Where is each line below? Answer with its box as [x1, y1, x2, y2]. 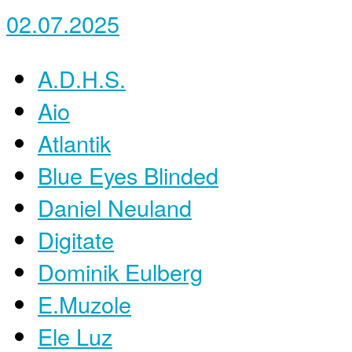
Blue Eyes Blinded [38, 158, 218, 191]
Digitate [38, 222, 114, 255]
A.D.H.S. [38, 61, 126, 94]
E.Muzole [38, 287, 131, 320]
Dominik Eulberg [38, 255, 203, 288]
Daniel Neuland [38, 190, 192, 223]
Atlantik [38, 126, 111, 159]
